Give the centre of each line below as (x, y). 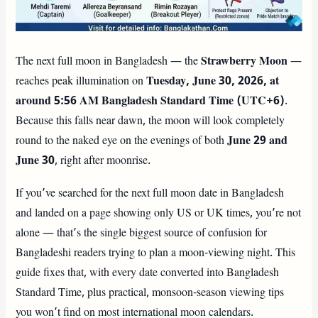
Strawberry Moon (245, 61)
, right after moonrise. (103, 161)
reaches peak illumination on (81, 81)
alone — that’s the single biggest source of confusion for (142, 233)
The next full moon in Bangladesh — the (109, 61)
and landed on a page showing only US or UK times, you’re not (159, 213)
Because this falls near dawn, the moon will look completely (150, 121)
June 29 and (258, 141)
